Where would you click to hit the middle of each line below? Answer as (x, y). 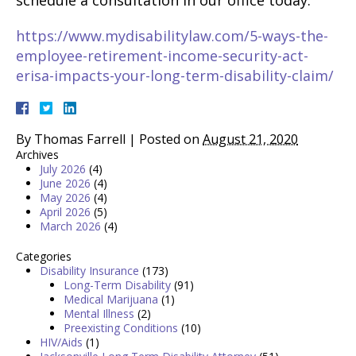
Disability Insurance (89, 271)
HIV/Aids (61, 342)
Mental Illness (99, 313)
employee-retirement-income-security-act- (162, 56)
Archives (37, 155)
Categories (44, 256)
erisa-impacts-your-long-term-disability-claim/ (175, 75)
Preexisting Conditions (121, 328)
